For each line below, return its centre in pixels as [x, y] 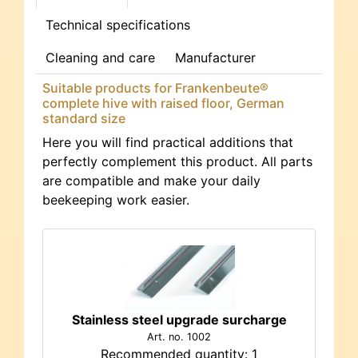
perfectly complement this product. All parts [177, 162]
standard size [84, 119]
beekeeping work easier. [116, 200]
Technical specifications [118, 25]
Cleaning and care [101, 58]
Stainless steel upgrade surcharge [179, 319]
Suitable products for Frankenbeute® [155, 88]
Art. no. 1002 [179, 336]
